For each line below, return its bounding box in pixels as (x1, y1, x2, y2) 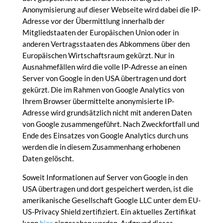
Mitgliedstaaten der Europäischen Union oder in (22, 28, 179, 37)
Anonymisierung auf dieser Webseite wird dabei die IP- (22, 5, 201, 14)
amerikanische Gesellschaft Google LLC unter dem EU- (22, 196, 201, 205)
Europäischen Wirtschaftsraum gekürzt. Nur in (22, 51, 174, 60)
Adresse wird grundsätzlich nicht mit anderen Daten (22, 108, 192, 117)
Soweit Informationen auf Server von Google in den (22, 173, 188, 182)
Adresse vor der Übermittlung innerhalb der (22, 16, 165, 25)
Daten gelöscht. (22, 154, 74, 163)
